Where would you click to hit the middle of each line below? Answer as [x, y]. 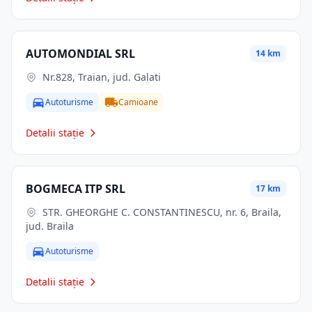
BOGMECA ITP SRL [76, 189]
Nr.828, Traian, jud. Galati [102, 77]
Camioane [138, 102]
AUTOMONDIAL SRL [80, 54]
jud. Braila [50, 226]
